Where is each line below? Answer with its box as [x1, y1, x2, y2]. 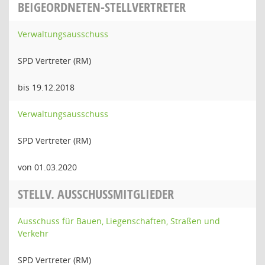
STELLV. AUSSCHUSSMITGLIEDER [18, 185, 174, 203]
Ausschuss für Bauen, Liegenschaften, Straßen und [18, 215, 220, 227]
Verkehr [18, 228, 49, 239]
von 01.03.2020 [18, 161, 77, 173]
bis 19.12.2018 [18, 82, 75, 93]
